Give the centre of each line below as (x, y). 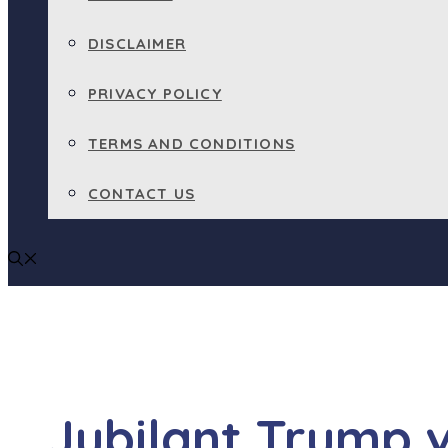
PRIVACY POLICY (155, 93)
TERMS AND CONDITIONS (191, 143)
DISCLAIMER (137, 43)
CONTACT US (141, 193)
